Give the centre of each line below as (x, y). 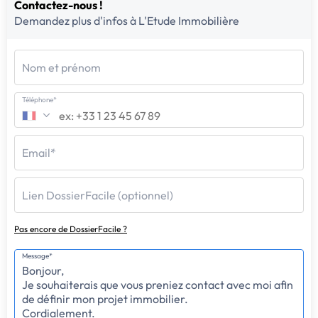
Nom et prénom (61, 68)
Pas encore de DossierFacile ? (71, 229)
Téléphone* (39, 100)
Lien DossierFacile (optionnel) (98, 196)
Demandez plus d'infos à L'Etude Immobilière (127, 21)
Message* (37, 256)
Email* (39, 153)
